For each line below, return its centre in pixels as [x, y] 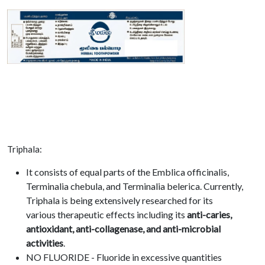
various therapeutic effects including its [106, 214]
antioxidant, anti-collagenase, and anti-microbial [123, 228]
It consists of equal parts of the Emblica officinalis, [127, 172]
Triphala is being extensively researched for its [119, 200]
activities [45, 243]
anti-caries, [209, 214]
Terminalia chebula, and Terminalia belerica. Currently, [135, 186]
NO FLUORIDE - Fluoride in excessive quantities [124, 257]
